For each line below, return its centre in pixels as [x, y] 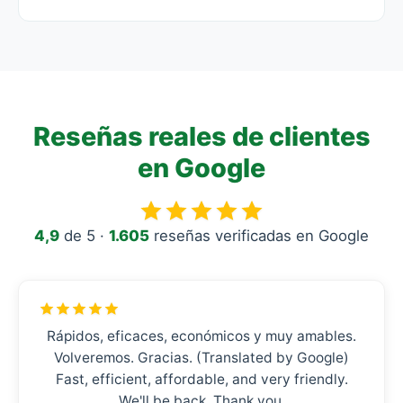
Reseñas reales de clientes [201, 136]
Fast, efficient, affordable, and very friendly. [201, 379]
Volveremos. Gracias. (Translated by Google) [201, 358]
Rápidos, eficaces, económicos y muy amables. [201, 336]
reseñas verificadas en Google [259, 236]
